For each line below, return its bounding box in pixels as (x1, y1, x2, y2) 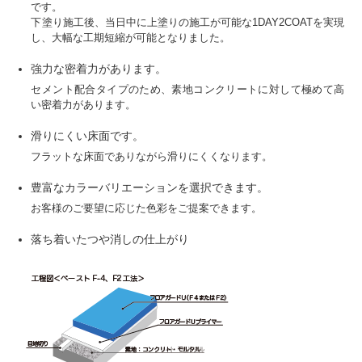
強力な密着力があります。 (31, 62, 167, 76)
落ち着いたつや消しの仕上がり (31, 233, 190, 246)
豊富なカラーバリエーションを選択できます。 (31, 181, 269, 195)
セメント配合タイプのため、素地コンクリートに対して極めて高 (31, 83, 345, 96)
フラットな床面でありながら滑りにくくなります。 (31, 150, 273, 163)
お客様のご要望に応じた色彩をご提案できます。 (31, 202, 263, 215)
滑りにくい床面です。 (31, 129, 145, 143)
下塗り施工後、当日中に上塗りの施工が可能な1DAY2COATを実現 (31, 16, 345, 29)
